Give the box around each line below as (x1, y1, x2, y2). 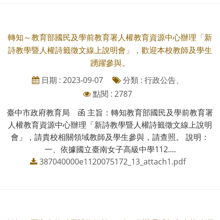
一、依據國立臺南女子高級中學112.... (44, 143, 176, 155)
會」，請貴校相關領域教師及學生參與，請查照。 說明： (11, 131, 209, 142)
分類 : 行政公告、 (120, 74, 184, 85)
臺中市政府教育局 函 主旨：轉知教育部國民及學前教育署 (7, 107, 213, 118)
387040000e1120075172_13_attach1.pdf (39, 156, 186, 167)
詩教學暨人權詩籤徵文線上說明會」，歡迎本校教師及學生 (8, 44, 212, 55)
